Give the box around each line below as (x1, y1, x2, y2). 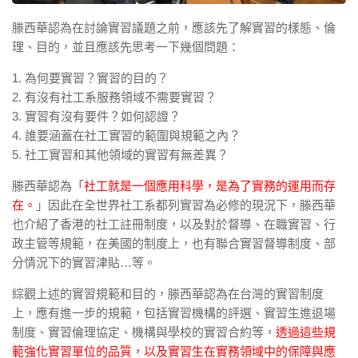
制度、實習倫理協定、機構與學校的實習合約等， (12, 324, 276, 339)
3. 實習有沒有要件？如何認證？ (12, 109, 181, 123)
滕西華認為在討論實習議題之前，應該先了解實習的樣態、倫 (12, 20, 336, 34)
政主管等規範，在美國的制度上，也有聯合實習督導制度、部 (12, 236, 336, 250)
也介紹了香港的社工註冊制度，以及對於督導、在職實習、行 (12, 217, 336, 231)
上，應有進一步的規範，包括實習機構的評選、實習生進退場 (12, 305, 336, 320)
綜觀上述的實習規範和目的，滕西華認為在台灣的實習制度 (12, 286, 324, 300)
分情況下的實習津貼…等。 (12, 255, 156, 269)
